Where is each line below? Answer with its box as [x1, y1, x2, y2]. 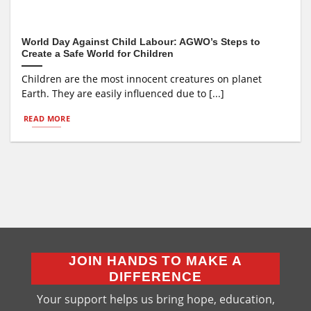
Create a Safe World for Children [22, 48, 174, 59]
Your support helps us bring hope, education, [36, 292, 275, 308]
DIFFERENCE [109, 269, 202, 284]
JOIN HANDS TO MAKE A [68, 253, 243, 268]
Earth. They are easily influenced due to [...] [22, 86, 225, 100]
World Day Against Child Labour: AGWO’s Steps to [22, 36, 261, 47]
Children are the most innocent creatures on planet [22, 72, 262, 85]
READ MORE [23, 112, 70, 124]
